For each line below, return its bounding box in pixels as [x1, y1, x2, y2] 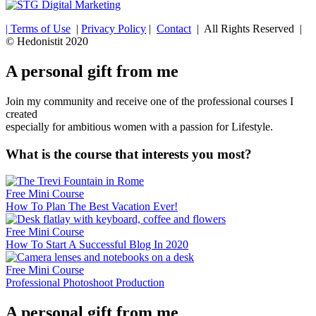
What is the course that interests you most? [6, 146, 252, 162]
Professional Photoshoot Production [6, 276, 164, 289]
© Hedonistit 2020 [6, 35, 91, 48]
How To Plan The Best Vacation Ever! [6, 200, 178, 213]
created [6, 108, 37, 121]
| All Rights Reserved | [191, 23, 305, 35]
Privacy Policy [81, 23, 146, 35]
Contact [157, 23, 191, 35]
